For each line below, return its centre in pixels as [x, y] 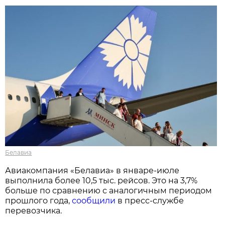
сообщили [95, 200]
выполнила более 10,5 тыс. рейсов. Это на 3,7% [101, 180]
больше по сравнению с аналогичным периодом [109, 190]
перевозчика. [34, 210]
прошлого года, [39, 200]
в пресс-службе [151, 200]
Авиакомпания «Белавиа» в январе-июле [92, 170]
